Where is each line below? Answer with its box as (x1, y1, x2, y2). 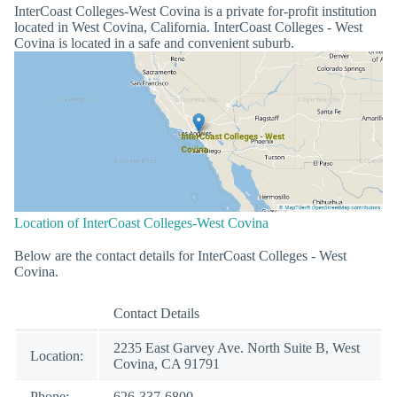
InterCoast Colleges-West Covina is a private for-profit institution (14, 3, 377, 19)
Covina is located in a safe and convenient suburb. (14, 35, 294, 51)
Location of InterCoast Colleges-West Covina (14, 214, 269, 230)
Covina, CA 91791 (113, 355, 220, 371)
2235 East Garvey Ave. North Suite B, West (113, 339, 360, 355)
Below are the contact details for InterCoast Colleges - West (14, 247, 346, 263)
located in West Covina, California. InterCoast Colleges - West (14, 19, 362, 35)
